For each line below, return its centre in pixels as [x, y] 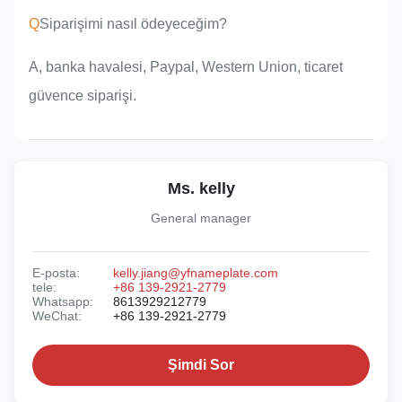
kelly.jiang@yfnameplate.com [196, 273]
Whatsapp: [63, 302]
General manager [201, 218]
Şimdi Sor [201, 365]
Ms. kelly [201, 189]
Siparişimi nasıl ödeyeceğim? [133, 24]
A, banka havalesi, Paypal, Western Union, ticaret [186, 67]
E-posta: [56, 273]
